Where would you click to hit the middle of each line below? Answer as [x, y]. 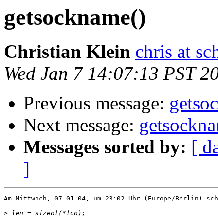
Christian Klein [67, 52]
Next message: [81, 125]
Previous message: [96, 103]
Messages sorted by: [105, 147]
